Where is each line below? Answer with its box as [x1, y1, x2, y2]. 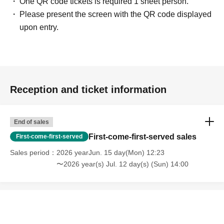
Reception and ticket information [10, 84, 166, 95]
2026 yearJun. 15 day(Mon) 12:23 [56, 148, 164, 157]
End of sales [14, 118, 49, 126]
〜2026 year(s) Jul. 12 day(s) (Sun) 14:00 [56, 160, 188, 168]
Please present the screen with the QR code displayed [19, 10, 212, 19]
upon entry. [19, 23, 59, 32]
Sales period [10, 148, 49, 157]
